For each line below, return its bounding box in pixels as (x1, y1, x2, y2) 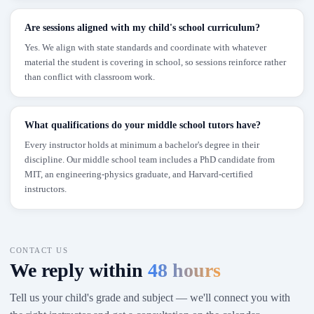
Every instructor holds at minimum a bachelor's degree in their (25, 139, 259, 150)
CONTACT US (10, 246, 69, 254)
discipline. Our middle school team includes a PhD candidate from (25, 154, 275, 165)
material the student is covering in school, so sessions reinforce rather (25, 57, 286, 67)
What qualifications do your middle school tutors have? (25, 120, 261, 130)
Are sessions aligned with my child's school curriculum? (25, 22, 260, 33)
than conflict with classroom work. (25, 71, 155, 82)
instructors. (25, 184, 67, 194)
